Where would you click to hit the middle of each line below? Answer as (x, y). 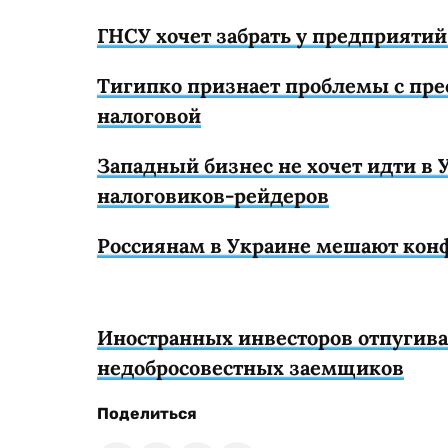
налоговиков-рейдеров (213, 195)
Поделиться (147, 413)
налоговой (149, 115)
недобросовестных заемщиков (250, 367)
